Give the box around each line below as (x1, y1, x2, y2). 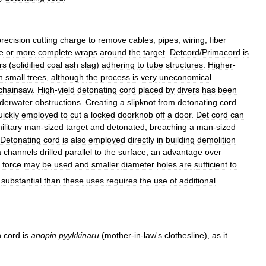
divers (177, 84, 199, 94)
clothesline (164, 230, 204, 240)
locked (91, 109, 115, 119)
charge (60, 34, 86, 45)
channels (4, 147, 37, 157)
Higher (208, 59, 233, 69)
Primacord (202, 47, 240, 57)
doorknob (118, 109, 153, 119)
